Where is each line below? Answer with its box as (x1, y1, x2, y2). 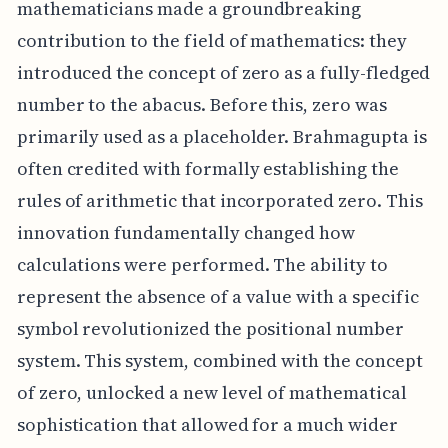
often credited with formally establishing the (16, 156, 399, 182)
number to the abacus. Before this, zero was (16, 92, 387, 118)
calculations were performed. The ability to (16, 252, 388, 278)
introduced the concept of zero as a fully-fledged (16, 60, 431, 86)
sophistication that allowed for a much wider (16, 412, 398, 438)
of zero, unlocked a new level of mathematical (16, 380, 407, 406)
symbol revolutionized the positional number (16, 316, 404, 342)
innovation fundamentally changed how (16, 220, 356, 246)
